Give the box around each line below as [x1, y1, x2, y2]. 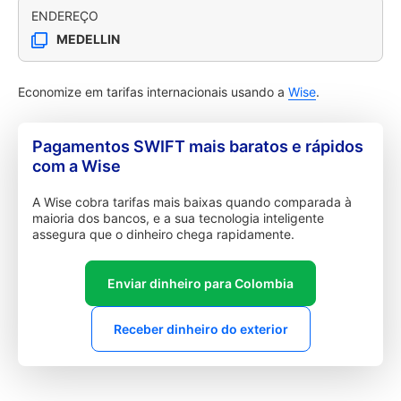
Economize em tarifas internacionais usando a [18, 84, 288, 99]
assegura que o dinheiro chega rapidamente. [32, 226, 294, 242]
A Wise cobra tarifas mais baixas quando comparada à [32, 194, 352, 209]
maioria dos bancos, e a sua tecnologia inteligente [32, 210, 324, 226]
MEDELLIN [56, 31, 120, 47]
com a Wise [32, 157, 121, 175]
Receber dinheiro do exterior [113, 321, 288, 337]
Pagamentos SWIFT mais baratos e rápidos [32, 137, 363, 156]
